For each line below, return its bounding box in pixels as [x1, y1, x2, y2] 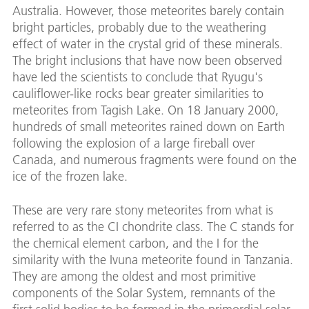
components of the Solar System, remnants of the [12, 285, 275, 301]
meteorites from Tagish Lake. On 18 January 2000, [12, 102, 279, 119]
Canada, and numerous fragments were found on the [12, 152, 297, 168]
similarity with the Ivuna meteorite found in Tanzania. [12, 252, 293, 268]
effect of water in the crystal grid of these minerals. [12, 36, 283, 52]
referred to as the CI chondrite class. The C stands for [12, 219, 294, 235]
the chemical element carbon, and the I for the [12, 235, 259, 252]
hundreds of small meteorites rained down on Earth [12, 119, 285, 135]
